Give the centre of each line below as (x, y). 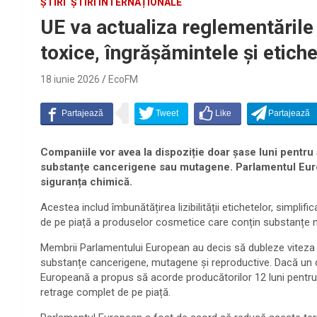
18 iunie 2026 (70, 79)
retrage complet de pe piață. (105, 292)
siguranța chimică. (86, 181)
